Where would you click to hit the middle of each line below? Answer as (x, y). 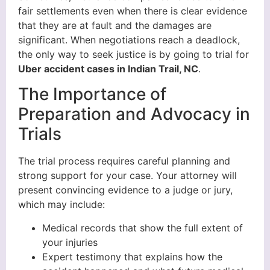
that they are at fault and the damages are (115, 25)
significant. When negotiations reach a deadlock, (129, 39)
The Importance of (92, 94)
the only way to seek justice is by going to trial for (133, 54)
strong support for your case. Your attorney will (127, 176)
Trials (40, 134)
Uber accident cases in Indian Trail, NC (108, 68)
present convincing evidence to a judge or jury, (125, 190)
